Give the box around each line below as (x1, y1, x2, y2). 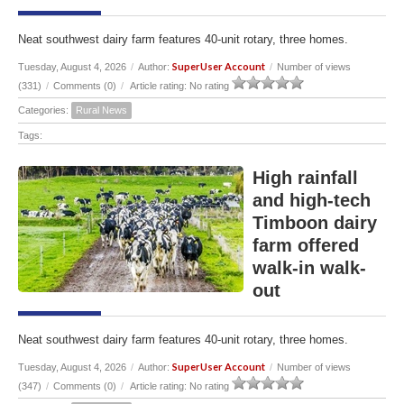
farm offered (252, 234, 359, 255)
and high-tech (252, 189, 371, 210)
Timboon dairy (252, 212, 377, 233)
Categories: (18, 104, 71, 115)
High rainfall (252, 167, 358, 188)
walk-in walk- (252, 257, 366, 278)
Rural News (76, 104, 127, 115)
